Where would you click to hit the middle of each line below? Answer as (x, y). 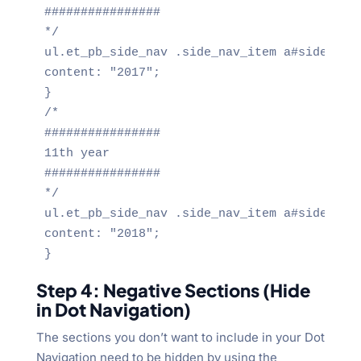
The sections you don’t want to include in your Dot (180, 337)
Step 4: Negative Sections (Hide (173, 290)
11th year (77, 153)
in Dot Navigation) (113, 309)
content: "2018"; (102, 234)
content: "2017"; (102, 73)
